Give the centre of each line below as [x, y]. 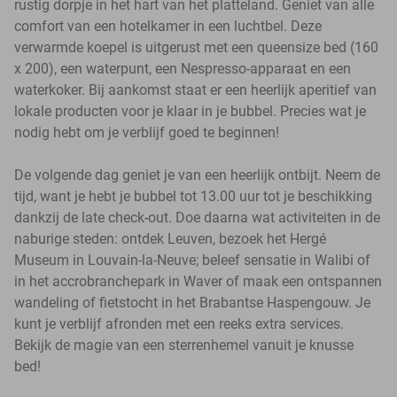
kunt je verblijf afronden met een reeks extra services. [179, 323]
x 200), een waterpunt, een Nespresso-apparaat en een [183, 68]
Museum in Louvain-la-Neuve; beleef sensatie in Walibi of [192, 260]
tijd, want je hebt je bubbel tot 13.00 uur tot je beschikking [193, 196]
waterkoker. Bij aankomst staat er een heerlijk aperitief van [195, 90]
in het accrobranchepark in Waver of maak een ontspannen [198, 281]
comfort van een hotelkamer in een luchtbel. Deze [168, 26]
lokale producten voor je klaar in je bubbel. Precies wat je [190, 111]
